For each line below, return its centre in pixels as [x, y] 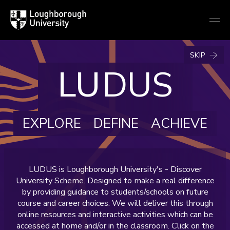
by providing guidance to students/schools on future [115, 192]
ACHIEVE [179, 123]
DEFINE [116, 123]
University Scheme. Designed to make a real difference [115, 181]
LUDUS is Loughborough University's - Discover [115, 169]
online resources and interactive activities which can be [115, 215]
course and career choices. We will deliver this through [115, 203]
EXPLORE [52, 123]
